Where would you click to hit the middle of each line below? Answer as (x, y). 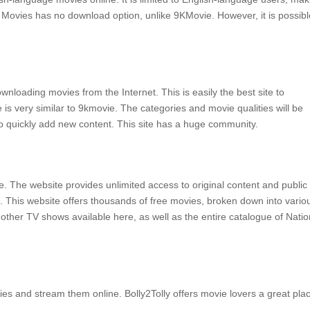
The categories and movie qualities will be (212, 108)
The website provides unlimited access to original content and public (158, 185)
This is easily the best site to (223, 92)
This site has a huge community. (188, 124)
